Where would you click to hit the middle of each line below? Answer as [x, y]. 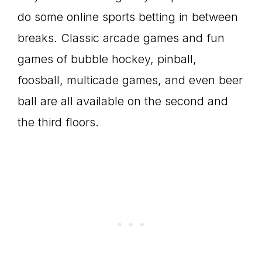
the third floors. [58, 122]
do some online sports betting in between [128, 17]
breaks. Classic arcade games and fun [121, 38]
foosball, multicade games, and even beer [130, 80]
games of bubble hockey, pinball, [107, 59]
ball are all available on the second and [123, 101]
